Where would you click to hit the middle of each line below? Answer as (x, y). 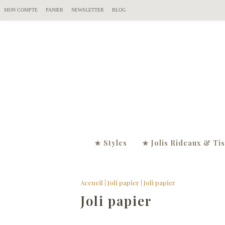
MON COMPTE (21, 10)
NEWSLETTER (88, 10)
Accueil (92, 183)
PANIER (54, 10)
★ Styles (111, 143)
